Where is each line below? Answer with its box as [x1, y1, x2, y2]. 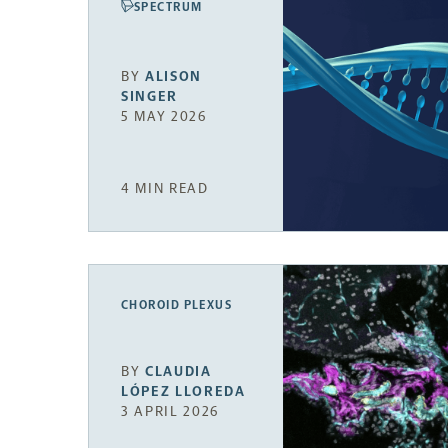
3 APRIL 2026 [121, 403, 220, 421]
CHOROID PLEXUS [121, 297, 233, 312]
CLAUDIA [145, 363, 212, 381]
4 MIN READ [121, 179, 209, 197]
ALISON [145, 67, 203, 85]
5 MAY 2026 [121, 107, 207, 125]
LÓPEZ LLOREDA [121, 383, 246, 401]
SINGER [121, 87, 179, 105]
